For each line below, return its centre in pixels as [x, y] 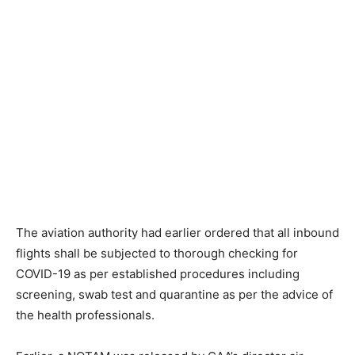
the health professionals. [85, 315]
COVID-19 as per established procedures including [158, 274]
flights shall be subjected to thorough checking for [157, 254]
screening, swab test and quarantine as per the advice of [174, 295]
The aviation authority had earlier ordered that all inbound [177, 233]
